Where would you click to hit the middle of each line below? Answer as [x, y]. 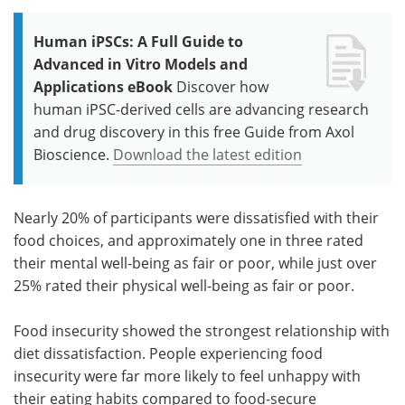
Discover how [222, 86]
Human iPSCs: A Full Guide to [138, 41]
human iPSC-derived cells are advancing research [201, 109]
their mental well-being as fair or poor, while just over [195, 263]
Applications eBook [103, 86]
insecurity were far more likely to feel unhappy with [187, 376]
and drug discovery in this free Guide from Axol [194, 132]
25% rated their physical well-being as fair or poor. [184, 285]
